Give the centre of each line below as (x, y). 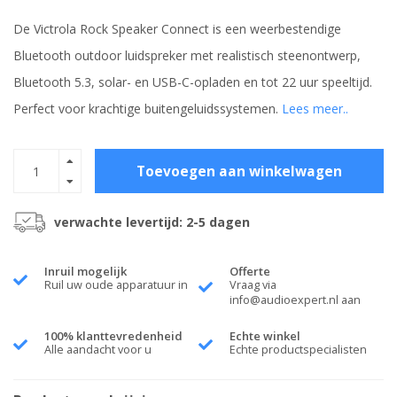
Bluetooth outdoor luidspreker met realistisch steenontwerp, (187, 56)
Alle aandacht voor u (98, 350)
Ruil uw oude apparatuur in (116, 285)
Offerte (250, 272)
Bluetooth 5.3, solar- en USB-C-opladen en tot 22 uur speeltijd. (193, 82)
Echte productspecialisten (298, 350)
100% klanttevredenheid (113, 336)
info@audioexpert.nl (284, 300)
